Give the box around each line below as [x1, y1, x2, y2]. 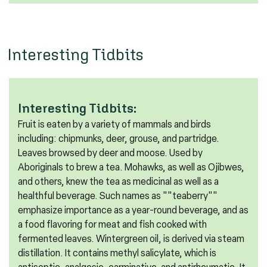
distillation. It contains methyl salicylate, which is [18, 247, 216, 259]
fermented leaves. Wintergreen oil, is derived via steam [18, 232, 244, 244]
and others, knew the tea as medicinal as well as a [18, 175, 219, 187]
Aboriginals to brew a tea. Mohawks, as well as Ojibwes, [18, 161, 244, 173]
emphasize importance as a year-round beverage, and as [18, 204, 249, 216]
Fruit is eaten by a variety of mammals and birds [18, 118, 211, 130]
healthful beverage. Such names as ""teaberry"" [18, 190, 218, 201]
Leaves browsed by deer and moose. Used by [18, 147, 203, 159]
